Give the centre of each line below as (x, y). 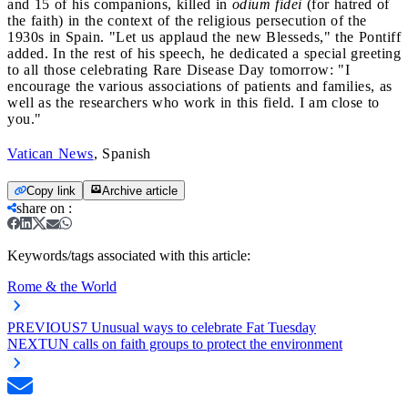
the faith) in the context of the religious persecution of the (187, 20)
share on (41, 208)
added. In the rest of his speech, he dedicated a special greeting (204, 53)
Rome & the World (62, 286)
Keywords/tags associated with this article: (129, 255)
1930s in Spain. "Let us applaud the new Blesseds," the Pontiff (204, 36)
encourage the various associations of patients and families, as (200, 86)
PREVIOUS (44, 327)
